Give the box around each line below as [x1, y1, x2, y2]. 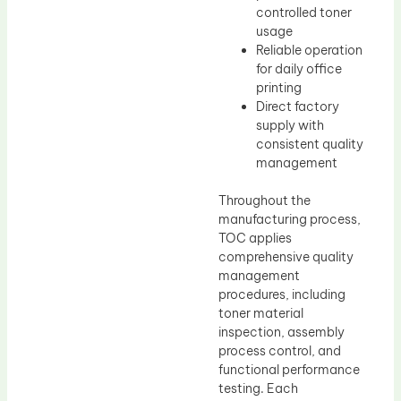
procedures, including [218, 286, 346, 303]
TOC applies [218, 230, 292, 247]
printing [256, 80, 302, 97]
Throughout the [218, 192, 311, 209]
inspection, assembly [218, 324, 345, 341]
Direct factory [256, 98, 339, 115]
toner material [218, 305, 303, 322]
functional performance [218, 362, 360, 379]
